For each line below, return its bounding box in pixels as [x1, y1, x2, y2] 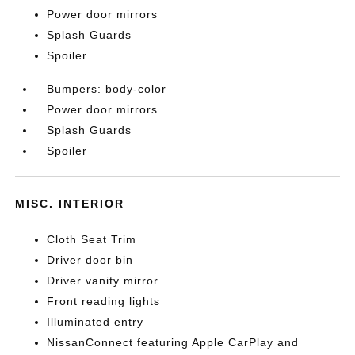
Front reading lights [47, 295, 161, 307]
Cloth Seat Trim [47, 233, 137, 246]
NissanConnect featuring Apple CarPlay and [47, 336, 300, 349]
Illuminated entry [47, 315, 144, 328]
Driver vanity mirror [47, 274, 159, 287]
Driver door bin [47, 254, 134, 266]
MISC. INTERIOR [15, 197, 125, 210]
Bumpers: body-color [47, 82, 167, 95]
